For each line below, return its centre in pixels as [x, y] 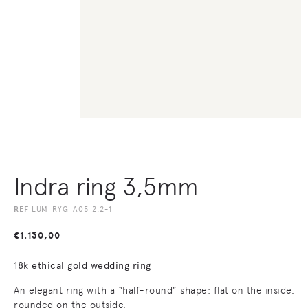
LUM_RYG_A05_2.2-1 [71, 209]
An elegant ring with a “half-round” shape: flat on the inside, [154, 290]
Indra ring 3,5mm [106, 186]
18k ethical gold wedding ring [82, 266]
